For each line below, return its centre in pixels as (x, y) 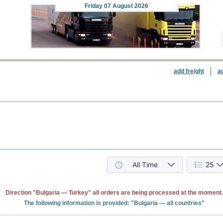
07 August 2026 (125, 6)
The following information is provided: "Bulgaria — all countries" (114, 203)
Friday (94, 6)
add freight (189, 71)
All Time (145, 165)
